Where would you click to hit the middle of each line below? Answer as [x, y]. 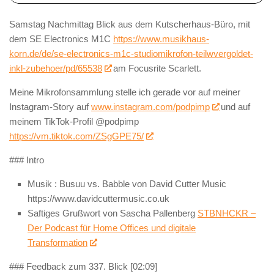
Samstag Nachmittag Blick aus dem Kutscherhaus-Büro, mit [130, 24]
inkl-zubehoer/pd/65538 [56, 68]
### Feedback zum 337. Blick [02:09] [83, 266]
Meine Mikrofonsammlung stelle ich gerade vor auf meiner [125, 92]
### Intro [27, 160]
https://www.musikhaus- [161, 39]
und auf [235, 106]
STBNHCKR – [227, 213]
